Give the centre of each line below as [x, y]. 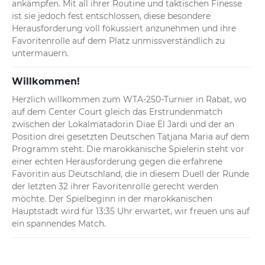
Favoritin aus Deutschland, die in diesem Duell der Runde [130, 174]
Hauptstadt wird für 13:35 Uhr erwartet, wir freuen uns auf [131, 211]
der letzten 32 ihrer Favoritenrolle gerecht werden [115, 187]
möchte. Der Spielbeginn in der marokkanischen [112, 199]
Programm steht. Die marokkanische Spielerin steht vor [128, 149]
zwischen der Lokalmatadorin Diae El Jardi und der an [123, 125]
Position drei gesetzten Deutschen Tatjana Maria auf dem [131, 137]
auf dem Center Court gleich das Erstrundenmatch [117, 112]
